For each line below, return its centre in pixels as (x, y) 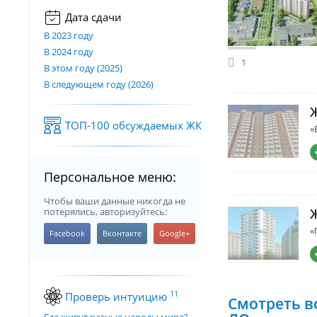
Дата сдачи (93, 17)
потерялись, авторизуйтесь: (105, 212)
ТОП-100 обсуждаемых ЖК (133, 125)
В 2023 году (69, 35)
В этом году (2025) (83, 68)
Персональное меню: (110, 177)
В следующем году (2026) (99, 84)
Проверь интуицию (117, 296)
